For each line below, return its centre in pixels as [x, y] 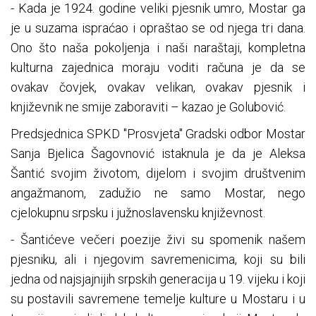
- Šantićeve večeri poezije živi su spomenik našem [158, 240]
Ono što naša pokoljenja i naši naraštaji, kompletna [158, 48]
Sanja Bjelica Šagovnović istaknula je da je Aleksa [158, 154]
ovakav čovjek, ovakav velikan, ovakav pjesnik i [158, 87]
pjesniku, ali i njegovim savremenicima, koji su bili [158, 260]
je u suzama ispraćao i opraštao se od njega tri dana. [158, 28]
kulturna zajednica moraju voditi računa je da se [158, 68]
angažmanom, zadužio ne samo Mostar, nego [158, 193]
